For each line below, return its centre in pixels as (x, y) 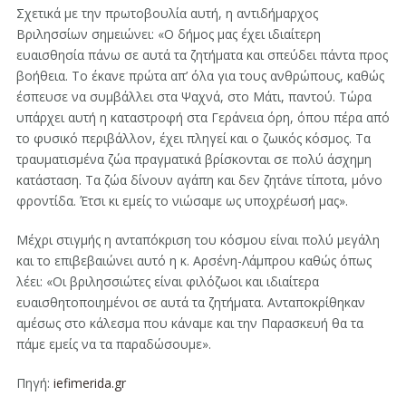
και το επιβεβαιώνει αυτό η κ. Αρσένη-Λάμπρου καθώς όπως (193, 261)
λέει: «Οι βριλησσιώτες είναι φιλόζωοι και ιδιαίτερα (167, 282)
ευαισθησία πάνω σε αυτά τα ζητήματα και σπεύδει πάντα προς (202, 55)
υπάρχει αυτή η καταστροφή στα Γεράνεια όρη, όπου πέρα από (203, 118)
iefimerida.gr (91, 383)
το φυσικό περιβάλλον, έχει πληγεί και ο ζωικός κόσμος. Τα (193, 139)
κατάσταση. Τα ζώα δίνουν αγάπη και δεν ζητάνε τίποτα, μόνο (199, 180)
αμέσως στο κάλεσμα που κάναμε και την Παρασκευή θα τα (189, 324)
